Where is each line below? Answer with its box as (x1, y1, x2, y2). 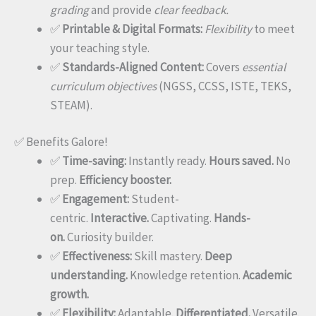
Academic (243, 267, 292, 284)
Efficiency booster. (79, 172, 171, 188)
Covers (204, 59, 242, 75)
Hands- (214, 210, 250, 226)
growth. (50, 286, 89, 303)
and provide (89, 1, 154, 18)
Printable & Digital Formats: (62, 20, 202, 37)
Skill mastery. (132, 248, 205, 265)
